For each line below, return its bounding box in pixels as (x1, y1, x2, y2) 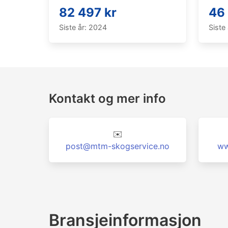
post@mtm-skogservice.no (66, 141, 169, 151)
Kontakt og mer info (49, 91, 166, 106)
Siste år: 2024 (59, 23, 107, 32)
